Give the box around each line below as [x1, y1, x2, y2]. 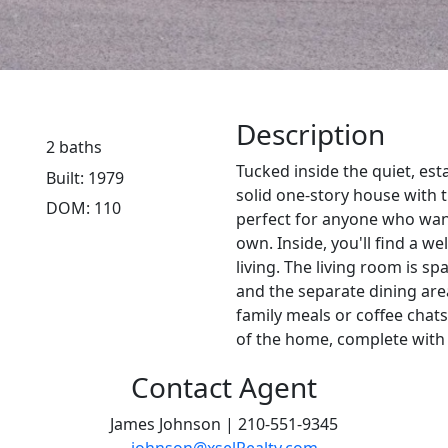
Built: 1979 [46, 166, 124, 189]
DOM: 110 [46, 197, 121, 220]
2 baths [46, 136, 102, 159]
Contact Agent [131, 368, 317, 407]
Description [236, 115, 385, 154]
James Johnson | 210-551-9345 [110, 413, 338, 436]
